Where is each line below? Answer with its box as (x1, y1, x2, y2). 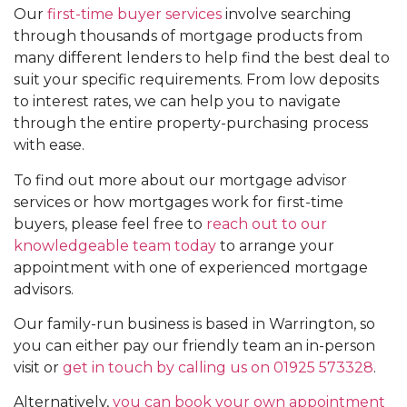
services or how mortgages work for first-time (14, 193, 343, 211)
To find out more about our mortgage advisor (14, 171, 347, 189)
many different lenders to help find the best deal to (14, 49, 390, 67)
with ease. (14, 136, 84, 154)
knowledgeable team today (14, 236, 216, 254)
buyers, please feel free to (14, 214, 206, 233)
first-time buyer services (47, 5, 222, 24)
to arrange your (216, 236, 334, 254)
